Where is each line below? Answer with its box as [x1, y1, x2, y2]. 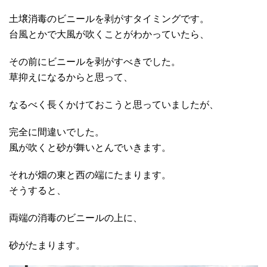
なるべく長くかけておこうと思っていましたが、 [9, 100, 219, 110]
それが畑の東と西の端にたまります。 [9, 170, 171, 181]
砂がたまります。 [9, 240, 85, 251]
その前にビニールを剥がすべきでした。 [9, 57, 181, 67]
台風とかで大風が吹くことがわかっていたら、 [9, 29, 209, 40]
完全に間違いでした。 [9, 127, 104, 138]
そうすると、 [9, 185, 66, 196]
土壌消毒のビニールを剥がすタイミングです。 [9, 14, 209, 24]
